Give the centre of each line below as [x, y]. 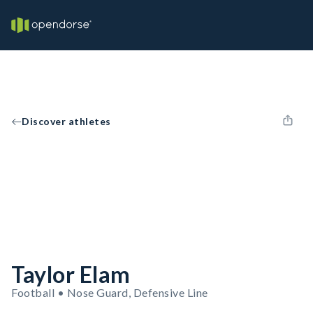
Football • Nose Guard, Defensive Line [110, 292]
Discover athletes [66, 121]
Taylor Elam [71, 274]
